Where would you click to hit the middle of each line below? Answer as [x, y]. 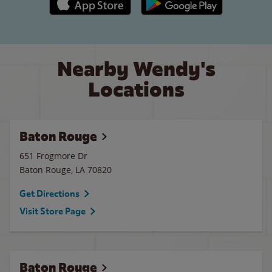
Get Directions [49, 194]
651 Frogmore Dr [53, 156]
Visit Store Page [53, 211]
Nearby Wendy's [136, 69]
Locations [136, 90]
